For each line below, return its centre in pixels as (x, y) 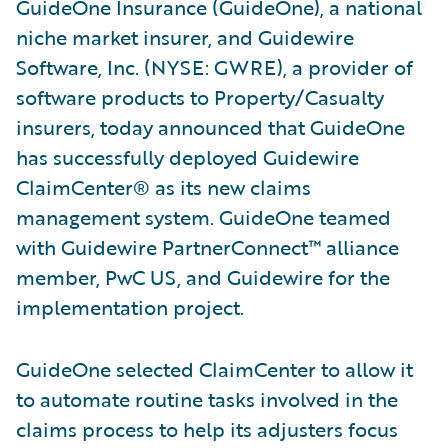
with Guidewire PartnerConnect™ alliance (207, 247)
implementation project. (130, 307)
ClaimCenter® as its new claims (163, 187)
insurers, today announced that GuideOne (210, 127)
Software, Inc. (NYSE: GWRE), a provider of (214, 67)
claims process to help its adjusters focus (207, 429)
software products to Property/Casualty (200, 97)
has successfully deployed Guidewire (187, 157)
